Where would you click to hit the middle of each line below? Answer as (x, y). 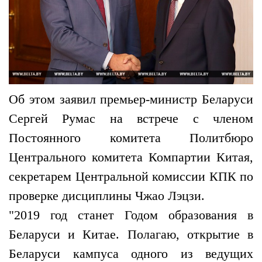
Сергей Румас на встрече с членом (131, 119)
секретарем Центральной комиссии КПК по (131, 177)
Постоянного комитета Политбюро (131, 138)
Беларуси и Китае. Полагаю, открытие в (131, 235)
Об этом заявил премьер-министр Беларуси (131, 99)
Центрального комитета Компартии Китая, (131, 157)
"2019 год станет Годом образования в (131, 215)
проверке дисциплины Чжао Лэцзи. (107, 196)
